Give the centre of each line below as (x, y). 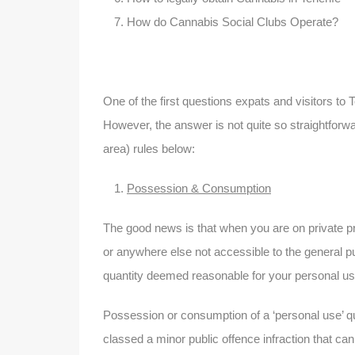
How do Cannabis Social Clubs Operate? (233, 22)
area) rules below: (149, 149)
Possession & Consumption (199, 188)
